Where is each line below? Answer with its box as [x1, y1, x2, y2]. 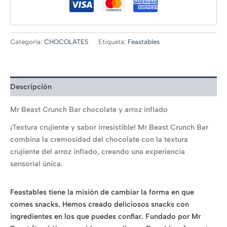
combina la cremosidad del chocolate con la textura [10, 134, 188, 144]
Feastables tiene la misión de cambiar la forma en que [10, 187, 194, 197]
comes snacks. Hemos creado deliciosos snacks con [10, 199, 189, 209]
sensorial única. [10, 159, 63, 168]
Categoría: [10, 37, 44, 46]
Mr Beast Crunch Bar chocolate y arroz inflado [10, 105, 168, 115]
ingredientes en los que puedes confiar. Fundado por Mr [10, 211, 201, 221]
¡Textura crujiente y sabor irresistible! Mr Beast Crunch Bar [10, 122, 208, 132]
